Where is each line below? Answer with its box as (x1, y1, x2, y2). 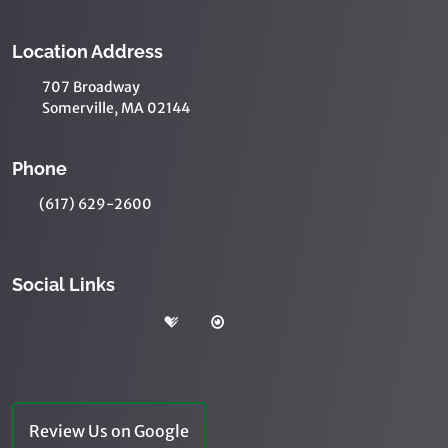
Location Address (12, 40, 163, 62)
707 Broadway (42, 77, 140, 96)
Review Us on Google (29, 420, 189, 441)
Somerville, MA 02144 (42, 98, 190, 117)
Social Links (12, 273, 115, 295)
